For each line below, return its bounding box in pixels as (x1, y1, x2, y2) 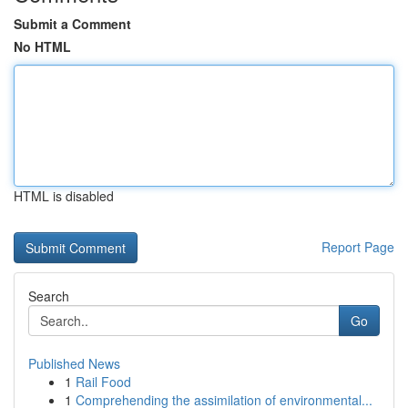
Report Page (321, 238, 394, 256)
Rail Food (76, 372, 131, 391)
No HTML (14, 37, 71, 56)
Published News (28, 354, 120, 372)
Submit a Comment (14, 15, 131, 33)
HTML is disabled (14, 187, 114, 205)
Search (28, 287, 69, 305)
